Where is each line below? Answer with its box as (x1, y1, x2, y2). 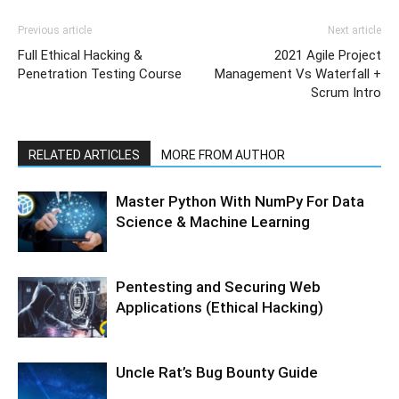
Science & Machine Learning (116, 212, 310, 231)
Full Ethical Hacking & (18, 46, 142, 63)
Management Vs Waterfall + (215, 65, 381, 82)
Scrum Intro (311, 84, 381, 101)
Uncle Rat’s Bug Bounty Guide (116, 362, 318, 381)
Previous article (18, 23, 92, 37)
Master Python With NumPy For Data (116, 191, 364, 210)
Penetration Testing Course (18, 65, 182, 82)
